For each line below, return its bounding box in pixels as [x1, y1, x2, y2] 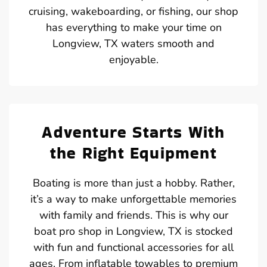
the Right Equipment [50, 141, 217, 164]
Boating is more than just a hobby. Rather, [32, 175, 235, 190]
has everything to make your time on [45, 20, 222, 35]
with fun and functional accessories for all [33, 240, 234, 254]
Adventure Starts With [42, 120, 225, 143]
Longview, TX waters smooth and [52, 36, 215, 51]
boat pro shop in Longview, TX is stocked [34, 223, 233, 238]
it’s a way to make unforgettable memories [30, 191, 237, 206]
